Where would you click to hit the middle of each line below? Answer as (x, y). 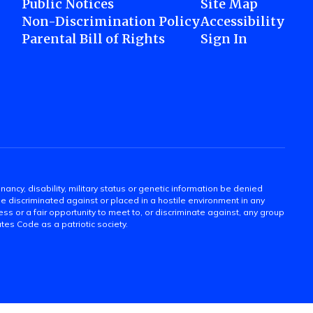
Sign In (224, 39)
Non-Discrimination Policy (111, 21)
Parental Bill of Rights (93, 39)
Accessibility (242, 21)
